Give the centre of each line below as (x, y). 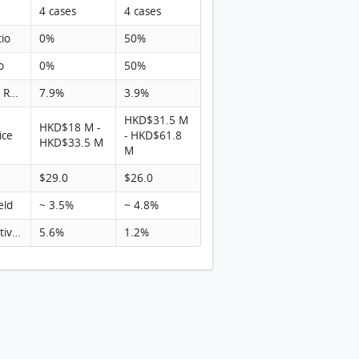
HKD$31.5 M (156, 121)
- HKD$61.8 (153, 136)
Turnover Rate (14, 93)
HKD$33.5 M (71, 143)
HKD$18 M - (69, 128)
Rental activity (16, 233)
